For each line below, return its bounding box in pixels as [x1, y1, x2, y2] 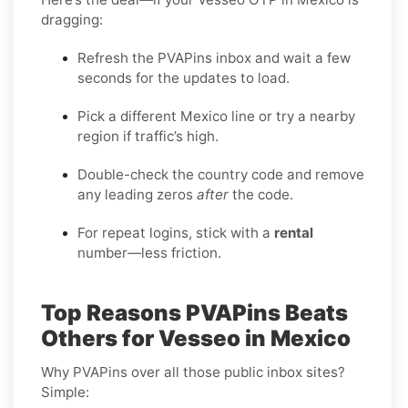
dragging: [41, 10, 103, 28]
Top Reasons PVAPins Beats [41, 299, 348, 326]
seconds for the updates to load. [77, 68, 290, 87]
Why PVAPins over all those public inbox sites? [41, 362, 345, 381]
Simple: [41, 382, 89, 401]
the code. [229, 185, 293, 203]
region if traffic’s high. [77, 127, 219, 145]
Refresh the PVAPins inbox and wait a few [77, 48, 351, 66]
